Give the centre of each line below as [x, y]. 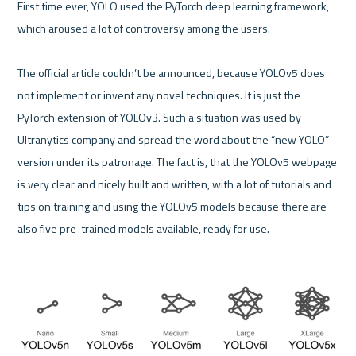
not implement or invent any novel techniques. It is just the [159, 95]
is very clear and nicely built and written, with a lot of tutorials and [175, 184]
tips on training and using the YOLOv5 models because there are [172, 206]
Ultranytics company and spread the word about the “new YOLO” [174, 139]
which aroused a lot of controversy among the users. [144, 28]
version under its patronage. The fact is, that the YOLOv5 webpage [178, 161]
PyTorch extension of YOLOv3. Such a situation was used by [160, 117]
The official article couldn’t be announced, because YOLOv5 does [172, 72]
